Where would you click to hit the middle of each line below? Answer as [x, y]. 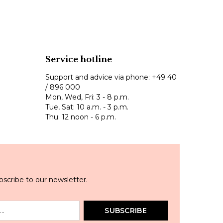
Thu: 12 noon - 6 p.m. [81, 117]
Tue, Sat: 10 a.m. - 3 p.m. [87, 107]
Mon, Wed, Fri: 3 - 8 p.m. [87, 97]
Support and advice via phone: [99, 77]
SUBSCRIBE [126, 211]
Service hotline [79, 59]
